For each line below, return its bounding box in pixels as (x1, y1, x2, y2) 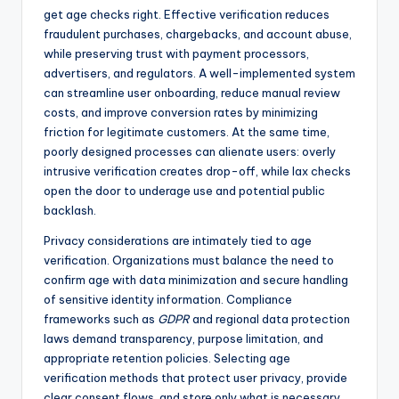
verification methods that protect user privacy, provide (44, 370, 347, 386)
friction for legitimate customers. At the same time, (44, 125, 330, 140)
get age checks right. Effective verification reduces (44, 7, 330, 22)
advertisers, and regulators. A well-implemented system (44, 66, 355, 81)
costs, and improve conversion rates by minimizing (44, 105, 318, 120)
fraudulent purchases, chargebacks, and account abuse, (44, 27, 352, 42)
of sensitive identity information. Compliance (44, 292, 292, 307)
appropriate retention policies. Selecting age (44, 351, 290, 366)
